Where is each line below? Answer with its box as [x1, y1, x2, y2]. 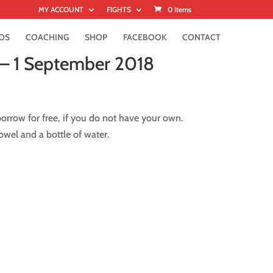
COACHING [26, 32, 69, 43]
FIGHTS [106, 5, 131, 14]
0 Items [167, 5, 191, 14]
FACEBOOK [123, 32, 166, 43]
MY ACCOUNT [38, 5, 83, 14]
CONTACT [182, 32, 221, 43]
